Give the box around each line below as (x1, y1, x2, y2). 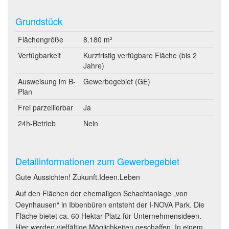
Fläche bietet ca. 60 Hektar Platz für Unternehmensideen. (15, 211, 201, 221)
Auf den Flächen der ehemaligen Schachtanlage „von (15, 188, 188, 198)
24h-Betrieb (18, 118, 56, 128)
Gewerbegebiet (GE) (83, 76, 150, 86)
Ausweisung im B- (18, 76, 76, 86)
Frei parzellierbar (18, 102, 73, 112)
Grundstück (15, 14, 62, 28)
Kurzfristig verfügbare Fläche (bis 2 (83, 50, 197, 60)
